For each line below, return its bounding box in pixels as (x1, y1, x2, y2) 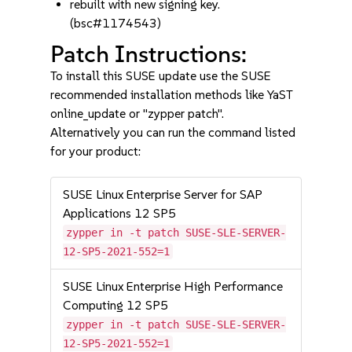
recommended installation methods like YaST (50, 87, 294, 102)
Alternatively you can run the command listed (50, 125, 296, 140)
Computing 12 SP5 (63, 298, 169, 313)
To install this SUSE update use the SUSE (50, 68, 272, 83)
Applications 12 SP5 (63, 206, 177, 221)
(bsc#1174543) (70, 16, 162, 31)
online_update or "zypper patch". (50, 106, 225, 121)
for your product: (50, 144, 141, 159)
